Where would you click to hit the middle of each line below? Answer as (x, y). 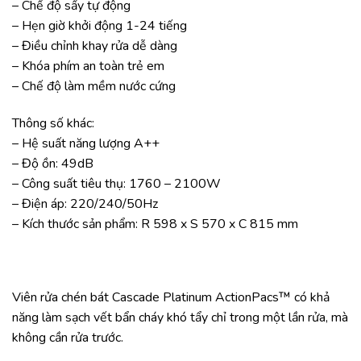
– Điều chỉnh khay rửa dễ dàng (95, 46)
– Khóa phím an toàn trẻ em (88, 66)
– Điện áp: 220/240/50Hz (85, 203)
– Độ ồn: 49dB (53, 163)
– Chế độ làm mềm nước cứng (94, 86)
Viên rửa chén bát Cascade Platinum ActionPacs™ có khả (171, 298)
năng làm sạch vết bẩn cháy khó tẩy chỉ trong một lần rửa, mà (180, 318)
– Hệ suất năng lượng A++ (86, 143)
